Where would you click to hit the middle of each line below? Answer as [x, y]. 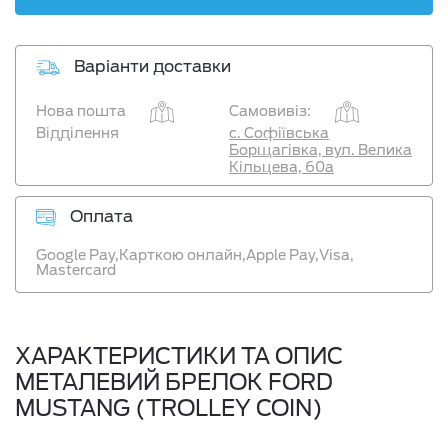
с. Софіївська [279, 133]
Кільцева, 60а [281, 167]
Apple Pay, [282, 255]
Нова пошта [81, 111]
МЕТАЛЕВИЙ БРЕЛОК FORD [174, 382]
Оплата [99, 216]
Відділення [77, 133]
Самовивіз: [270, 111]
